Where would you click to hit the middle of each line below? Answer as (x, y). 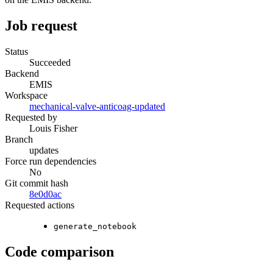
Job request (41, 26)
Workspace (26, 95)
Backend (22, 73)
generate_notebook (95, 226)
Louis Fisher (53, 128)
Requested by (31, 117)
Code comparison (59, 251)
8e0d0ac (45, 194)
